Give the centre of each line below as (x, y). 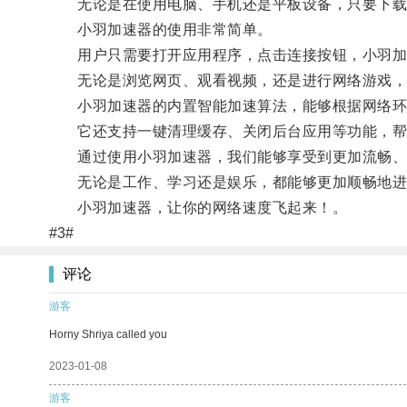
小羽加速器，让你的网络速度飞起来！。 (198, 207)
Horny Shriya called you (108, 334)
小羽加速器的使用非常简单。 (160, 29)
